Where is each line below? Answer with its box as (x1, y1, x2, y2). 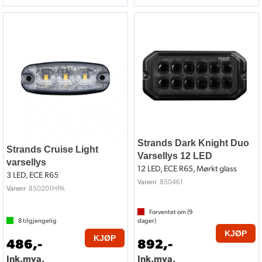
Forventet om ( (149, 208, 189, 216)
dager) (137, 216, 156, 225)
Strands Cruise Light (6, 144, 98, 155)
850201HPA (29, 183, 65, 193)
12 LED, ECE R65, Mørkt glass (137, 163, 237, 174)
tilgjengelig (22, 216, 57, 225)
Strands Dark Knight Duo (137, 138, 249, 149)
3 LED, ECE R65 (6, 170, 58, 180)
